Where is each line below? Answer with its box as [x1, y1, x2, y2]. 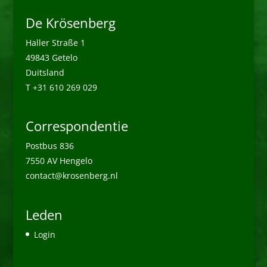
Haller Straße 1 [25, 36, 85, 48]
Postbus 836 [25, 140, 74, 152]
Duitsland [25, 66, 64, 78]
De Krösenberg [25, 13, 116, 32]
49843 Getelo [25, 51, 77, 63]
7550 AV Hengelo [25, 155, 92, 167]
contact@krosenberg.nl [25, 170, 118, 182]
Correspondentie [25, 117, 128, 135]
